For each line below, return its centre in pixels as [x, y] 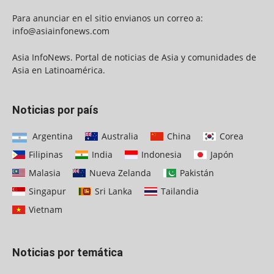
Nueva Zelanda [119, 172]
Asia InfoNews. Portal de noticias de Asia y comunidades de [134, 57]
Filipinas [45, 154]
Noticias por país [55, 109]
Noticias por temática [68, 252]
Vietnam [44, 209]
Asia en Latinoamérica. [59, 70]
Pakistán [196, 172]
